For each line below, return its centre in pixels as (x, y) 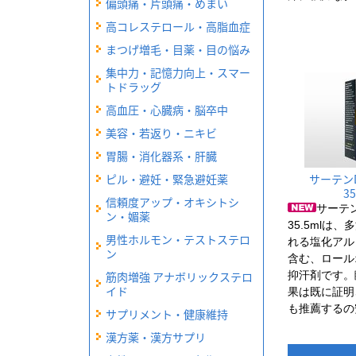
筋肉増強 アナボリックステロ (179, 276)
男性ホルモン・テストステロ (178, 239)
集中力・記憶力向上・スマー (178, 72)
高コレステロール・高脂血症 (178, 26)
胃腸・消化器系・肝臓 (161, 155)
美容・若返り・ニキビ (161, 132)
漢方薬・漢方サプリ (156, 337)
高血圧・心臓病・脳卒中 (167, 109)
